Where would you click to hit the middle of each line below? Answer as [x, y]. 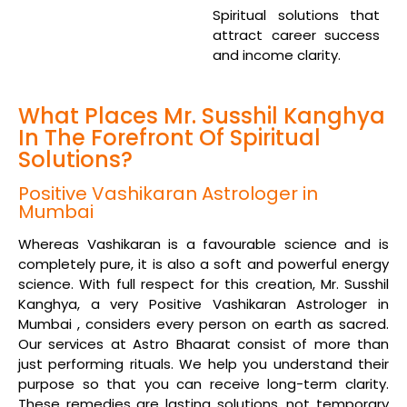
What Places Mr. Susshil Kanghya [202, 116]
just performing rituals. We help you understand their [203, 364]
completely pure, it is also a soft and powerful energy [203, 264]
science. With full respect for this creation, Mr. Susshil [203, 284]
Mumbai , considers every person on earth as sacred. [203, 324]
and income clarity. [277, 55]
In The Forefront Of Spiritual [169, 138]
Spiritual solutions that [296, 15]
